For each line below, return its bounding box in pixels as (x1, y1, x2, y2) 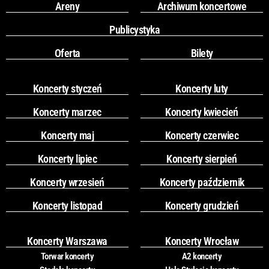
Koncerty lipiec (37, 153, 97, 166)
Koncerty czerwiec (165, 129, 239, 142)
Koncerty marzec (33, 106, 101, 119)
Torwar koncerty (40, 251, 94, 262)
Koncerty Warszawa (27, 235, 107, 248)
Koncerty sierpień (166, 153, 237, 166)
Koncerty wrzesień (30, 176, 104, 189)
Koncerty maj (41, 129, 94, 142)
